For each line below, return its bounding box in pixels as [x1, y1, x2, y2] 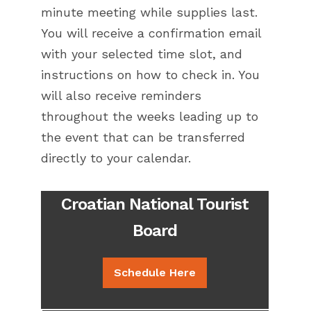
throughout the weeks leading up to [41, 109, 258, 124]
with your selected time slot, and [41, 47, 242, 62]
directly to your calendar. [41, 151, 191, 166]
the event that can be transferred [41, 130, 245, 145]
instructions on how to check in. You [41, 67, 260, 83]
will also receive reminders [41, 88, 201, 103]
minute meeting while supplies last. [41, 5, 258, 20]
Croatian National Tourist [61, 194, 249, 215]
